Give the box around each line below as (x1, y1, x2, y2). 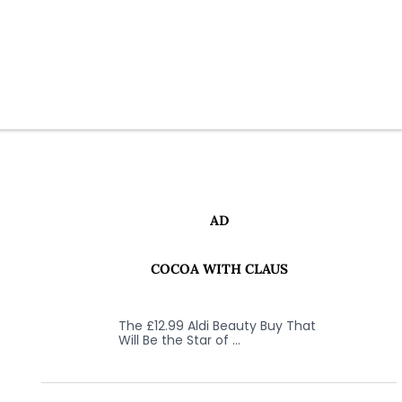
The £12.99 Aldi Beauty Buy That (118, 317, 316, 335)
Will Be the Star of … (118, 331, 240, 349)
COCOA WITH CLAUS (150, 260, 288, 277)
